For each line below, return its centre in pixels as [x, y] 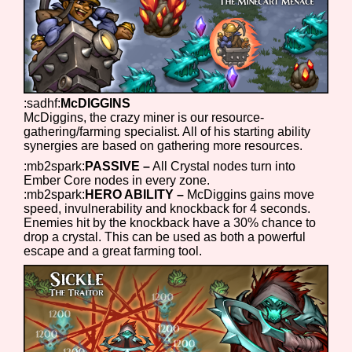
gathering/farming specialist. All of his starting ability [167, 131]
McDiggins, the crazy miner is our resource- [144, 117]
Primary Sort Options [117, 280]
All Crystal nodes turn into [223, 166]
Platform [70, 137]
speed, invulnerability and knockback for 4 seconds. [167, 208]
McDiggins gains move [249, 194]
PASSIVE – [118, 166]
